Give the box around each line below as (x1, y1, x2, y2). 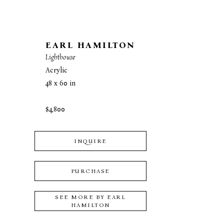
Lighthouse (45, 53, 76, 62)
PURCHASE (70, 167, 110, 175)
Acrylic (45, 66, 68, 75)
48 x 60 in (45, 79, 76, 88)
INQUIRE (74, 137, 107, 145)
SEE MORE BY (55, 193, 107, 201)
